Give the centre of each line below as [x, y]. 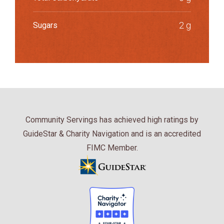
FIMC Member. [112, 147]
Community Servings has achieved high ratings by [112, 119]
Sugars [45, 25]
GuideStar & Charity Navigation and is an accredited [112, 133]
